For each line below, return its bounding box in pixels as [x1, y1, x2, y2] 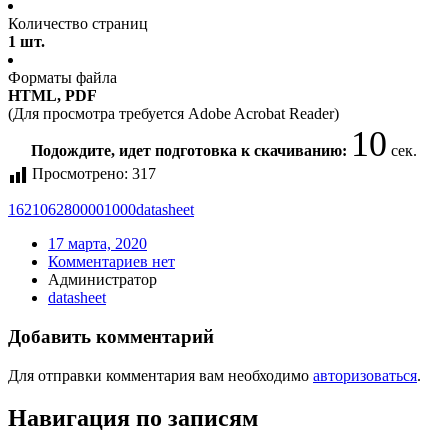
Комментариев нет [48, 253, 175, 271]
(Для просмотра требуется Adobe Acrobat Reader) [8, 105, 339, 123]
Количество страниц [8, 15, 148, 33]
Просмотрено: [32, 165, 128, 183]
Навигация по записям [8, 404, 258, 431]
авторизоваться [313, 366, 417, 384]
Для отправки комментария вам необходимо [8, 366, 313, 384]
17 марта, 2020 [48, 235, 147, 253]
